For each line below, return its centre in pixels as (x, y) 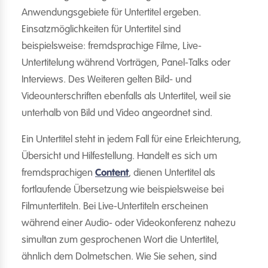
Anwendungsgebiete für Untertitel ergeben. (111, 13)
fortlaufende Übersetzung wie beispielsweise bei (123, 190)
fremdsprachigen (58, 173)
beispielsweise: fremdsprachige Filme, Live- (112, 46)
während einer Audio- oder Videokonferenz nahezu (129, 223)
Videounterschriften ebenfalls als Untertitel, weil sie (126, 97)
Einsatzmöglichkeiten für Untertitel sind (101, 30)
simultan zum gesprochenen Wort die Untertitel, (120, 240)
